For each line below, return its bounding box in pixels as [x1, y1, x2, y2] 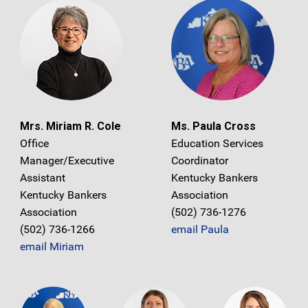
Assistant [20, 170, 65, 184]
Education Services [171, 136, 263, 150]
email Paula [171, 222, 229, 236]
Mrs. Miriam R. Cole [20, 119, 121, 133]
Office [20, 136, 49, 150]
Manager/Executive [20, 153, 114, 167]
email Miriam [20, 239, 84, 253]
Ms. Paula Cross [171, 119, 256, 133]
